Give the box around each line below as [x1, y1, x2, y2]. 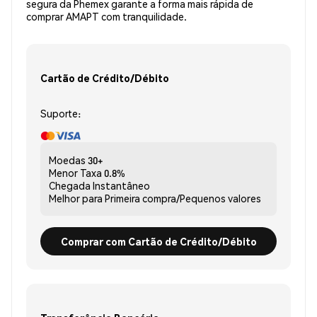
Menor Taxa [49, 166, 102, 180]
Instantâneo [93, 179, 150, 192]
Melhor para [49, 192, 103, 205]
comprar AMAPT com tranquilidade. [26, 10, 187, 23]
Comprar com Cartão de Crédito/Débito [60, 234, 257, 248]
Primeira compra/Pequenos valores [105, 192, 261, 205]
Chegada [49, 179, 91, 192]
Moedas [49, 154, 86, 167]
